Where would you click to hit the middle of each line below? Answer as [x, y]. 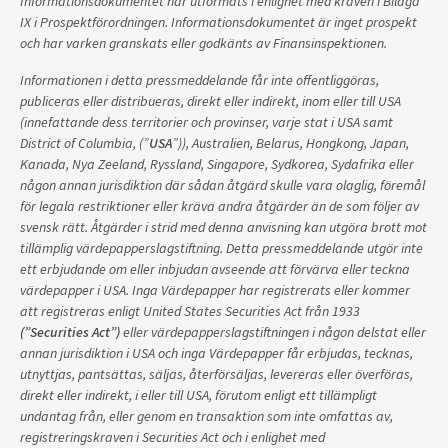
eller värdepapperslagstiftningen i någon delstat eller [273, 332]
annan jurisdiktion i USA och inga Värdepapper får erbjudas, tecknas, [216, 353]
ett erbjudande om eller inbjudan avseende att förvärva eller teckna [215, 269]
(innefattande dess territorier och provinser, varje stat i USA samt [206, 122]
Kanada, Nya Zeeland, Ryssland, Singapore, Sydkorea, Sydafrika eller [217, 164]
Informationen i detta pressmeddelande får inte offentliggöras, [199, 80]
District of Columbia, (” [84, 143]
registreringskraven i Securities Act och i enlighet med [172, 437]
